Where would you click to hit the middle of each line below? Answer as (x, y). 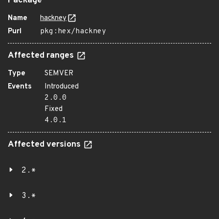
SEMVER (59, 74)
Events (20, 87)
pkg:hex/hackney (73, 32)
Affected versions (45, 145)
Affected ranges (42, 56)
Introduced (62, 87)
